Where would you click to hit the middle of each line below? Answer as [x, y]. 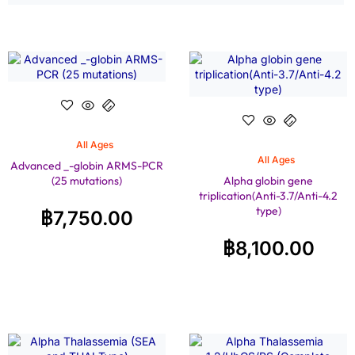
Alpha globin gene [268, 181]
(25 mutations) [87, 181]
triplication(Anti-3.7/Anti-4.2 [268, 196]
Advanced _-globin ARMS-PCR [87, 166]
